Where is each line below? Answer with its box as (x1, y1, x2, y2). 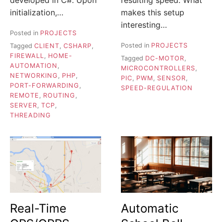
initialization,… (10, 7, 63, 17)
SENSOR (157, 74, 186, 82)
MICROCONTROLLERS (121, 64, 195, 72)
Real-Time (10, 201, 66, 216)
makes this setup (121, 7, 184, 17)
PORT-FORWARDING (10, 82, 79, 90)
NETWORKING (10, 72, 58, 80)
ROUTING (43, 92, 75, 100)
